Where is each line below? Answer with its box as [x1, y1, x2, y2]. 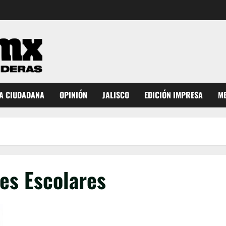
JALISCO [102, 89, 129, 101]
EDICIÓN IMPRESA [144, 89, 203, 101]
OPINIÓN [60, 89, 87, 101]
